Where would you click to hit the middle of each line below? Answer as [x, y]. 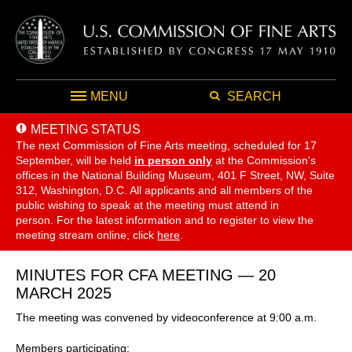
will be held [104, 160]
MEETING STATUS [86, 129]
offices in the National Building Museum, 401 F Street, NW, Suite [175, 175]
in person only [173, 160]
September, [44, 160]
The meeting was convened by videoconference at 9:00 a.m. [166, 317]
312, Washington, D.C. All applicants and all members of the [164, 190]
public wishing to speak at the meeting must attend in [147, 205]
